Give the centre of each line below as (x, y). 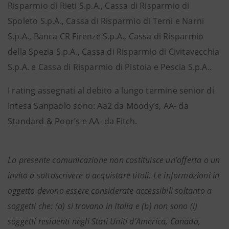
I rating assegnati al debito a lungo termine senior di (111, 90)
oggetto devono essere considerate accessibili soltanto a (110, 191)
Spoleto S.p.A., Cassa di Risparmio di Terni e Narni (106, 21)
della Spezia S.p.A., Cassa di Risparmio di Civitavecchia (114, 52)
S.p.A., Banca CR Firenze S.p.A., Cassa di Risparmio (106, 36)
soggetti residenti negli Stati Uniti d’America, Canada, (104, 221)
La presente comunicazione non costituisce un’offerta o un (114, 160)
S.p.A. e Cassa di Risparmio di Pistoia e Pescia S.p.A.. (110, 67)
